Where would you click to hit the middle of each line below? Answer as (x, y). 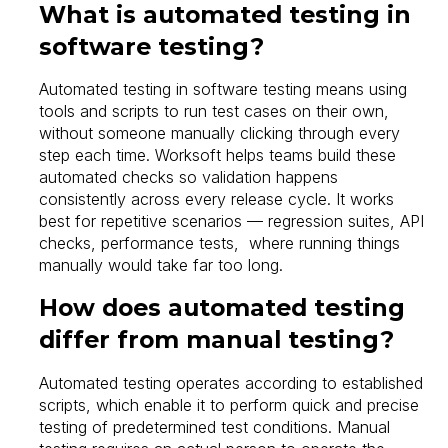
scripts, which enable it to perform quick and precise (229, 404)
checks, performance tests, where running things (220, 243)
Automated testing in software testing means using (223, 89)
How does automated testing (222, 307)
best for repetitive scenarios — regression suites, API (232, 221)
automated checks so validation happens (189, 177)
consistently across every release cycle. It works (217, 199)
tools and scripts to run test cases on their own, (214, 111)
